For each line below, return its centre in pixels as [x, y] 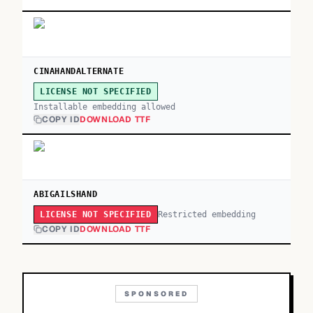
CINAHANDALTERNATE [79, 71]
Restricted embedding [206, 214]
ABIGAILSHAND [66, 194]
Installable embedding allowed [104, 107]
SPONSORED [156, 294]
